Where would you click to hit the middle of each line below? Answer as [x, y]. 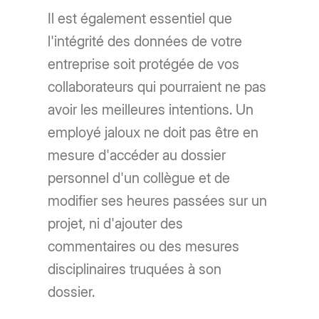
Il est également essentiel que [140, 18]
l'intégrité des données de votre [145, 41]
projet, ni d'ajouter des [116, 223]
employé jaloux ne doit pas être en [153, 132]
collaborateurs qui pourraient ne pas [157, 87]
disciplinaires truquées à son [135, 269]
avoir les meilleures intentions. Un [151, 109]
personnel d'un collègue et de [139, 178]
